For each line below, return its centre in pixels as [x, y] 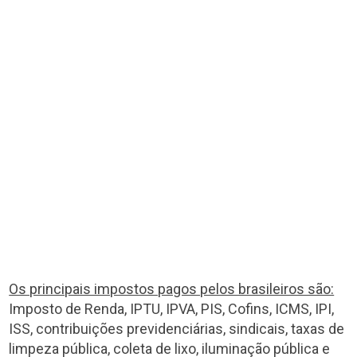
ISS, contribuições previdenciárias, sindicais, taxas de [177, 328]
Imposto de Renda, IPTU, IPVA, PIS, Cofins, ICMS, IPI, [172, 308]
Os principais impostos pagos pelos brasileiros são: [172, 288]
